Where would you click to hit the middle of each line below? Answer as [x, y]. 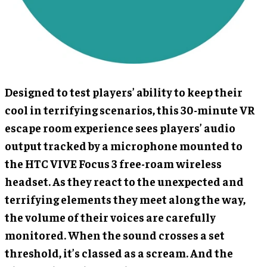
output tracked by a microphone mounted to [124, 145]
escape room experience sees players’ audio [120, 127]
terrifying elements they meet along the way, [125, 199]
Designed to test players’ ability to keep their [124, 91]
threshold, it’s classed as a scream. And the [119, 252]
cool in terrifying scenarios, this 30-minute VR [130, 109]
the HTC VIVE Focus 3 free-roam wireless [113, 163]
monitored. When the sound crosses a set [115, 235]
